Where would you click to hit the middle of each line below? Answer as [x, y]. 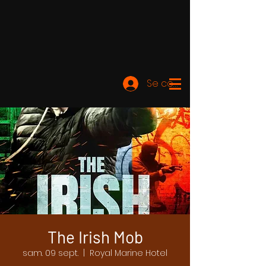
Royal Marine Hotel [129, 253]
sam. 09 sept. [50, 253]
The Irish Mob [95, 237]
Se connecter [179, 83]
